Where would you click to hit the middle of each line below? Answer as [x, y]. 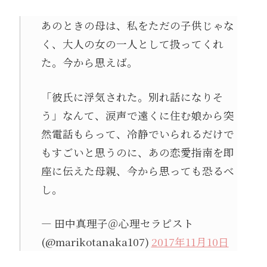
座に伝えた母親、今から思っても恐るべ [137, 170]
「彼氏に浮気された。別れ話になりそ [132, 97]
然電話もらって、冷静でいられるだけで [137, 133]
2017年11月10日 [190, 241]
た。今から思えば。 [89, 63]
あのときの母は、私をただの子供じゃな [137, 26]
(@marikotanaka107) [96, 241]
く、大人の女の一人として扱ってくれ [132, 44]
